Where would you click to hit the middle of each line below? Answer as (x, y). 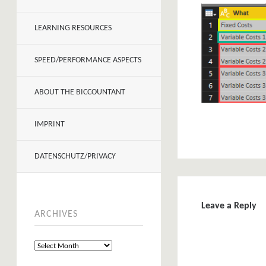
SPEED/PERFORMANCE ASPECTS (88, 60)
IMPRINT (50, 124)
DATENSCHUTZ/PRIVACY (75, 156)
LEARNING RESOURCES (73, 28)
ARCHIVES (56, 214)
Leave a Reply (229, 206)
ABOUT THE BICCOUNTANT (80, 92)
